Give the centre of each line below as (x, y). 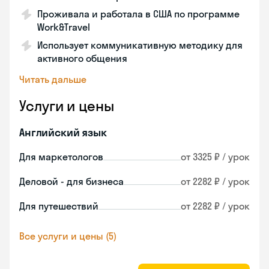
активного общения (82, 58)
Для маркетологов (61, 157)
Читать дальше (53, 79)
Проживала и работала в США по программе (138, 14)
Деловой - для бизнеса (71, 181)
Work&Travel (64, 27)
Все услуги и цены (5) (68, 236)
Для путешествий (59, 206)
